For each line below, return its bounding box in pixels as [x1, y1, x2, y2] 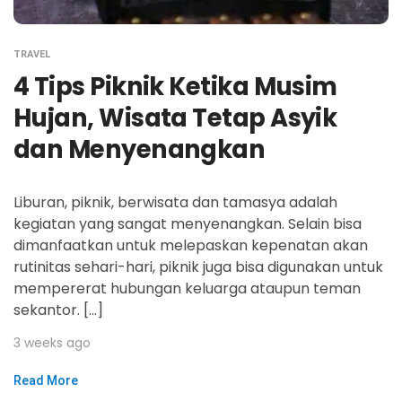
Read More [13, 372, 78, 388]
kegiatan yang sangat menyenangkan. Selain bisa [13, 213, 362, 234]
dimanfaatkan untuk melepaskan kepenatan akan [13, 234, 368, 256]
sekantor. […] [13, 299, 103, 320]
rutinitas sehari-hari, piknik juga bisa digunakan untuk [13, 256, 383, 277]
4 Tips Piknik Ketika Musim [13, 68, 337, 104]
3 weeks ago [13, 333, 91, 352]
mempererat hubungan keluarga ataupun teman [13, 277, 361, 299]
